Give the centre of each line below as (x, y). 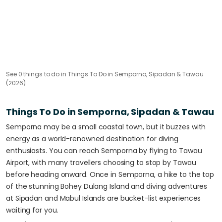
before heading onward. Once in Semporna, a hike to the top (110, 174)
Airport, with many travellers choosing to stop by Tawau (101, 163)
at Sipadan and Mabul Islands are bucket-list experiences (104, 198)
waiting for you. (32, 210)
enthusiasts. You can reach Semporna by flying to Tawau (104, 151)
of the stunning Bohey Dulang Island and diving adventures (107, 186)
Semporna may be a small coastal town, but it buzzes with (106, 127)
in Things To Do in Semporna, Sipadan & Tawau (132, 74)
